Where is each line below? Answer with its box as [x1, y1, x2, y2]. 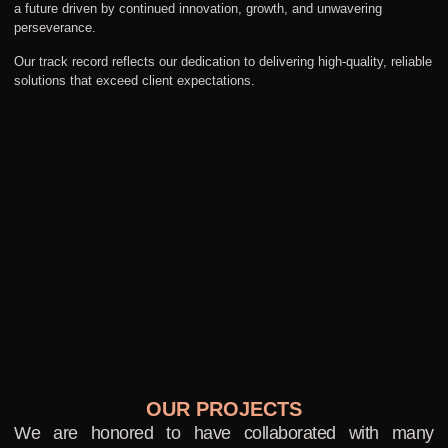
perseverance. [14, 20, 96, 36]
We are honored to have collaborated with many [14, 423, 434, 444]
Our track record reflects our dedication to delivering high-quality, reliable [14, 53, 432, 69]
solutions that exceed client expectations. [14, 72, 255, 88]
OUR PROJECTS [146, 398, 302, 421]
